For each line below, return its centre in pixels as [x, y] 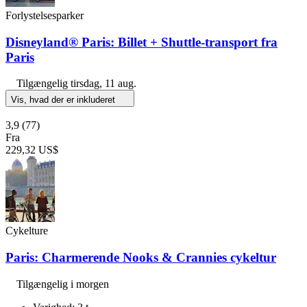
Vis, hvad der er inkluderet [64, 100]
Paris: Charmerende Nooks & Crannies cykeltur [141, 257]
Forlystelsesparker [45, 15]
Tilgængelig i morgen [63, 284]
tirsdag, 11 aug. [103, 84]
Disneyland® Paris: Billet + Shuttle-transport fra [142, 42]
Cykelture [27, 231]
